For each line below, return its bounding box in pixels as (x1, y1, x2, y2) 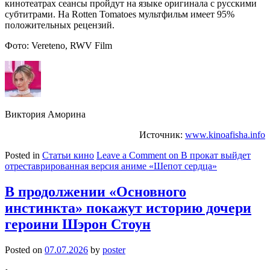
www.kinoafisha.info (185, 130, 265, 140)
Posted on (5, 245, 45, 256)
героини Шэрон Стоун (5, 216, 151, 233)
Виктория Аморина (5, 109, 86, 120)
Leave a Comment (96, 150, 166, 161)
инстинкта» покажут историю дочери (5, 200, 251, 216)
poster (102, 245, 125, 256)
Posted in (5, 150, 42, 161)
